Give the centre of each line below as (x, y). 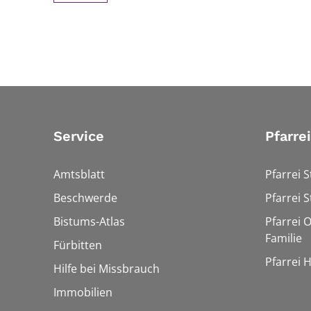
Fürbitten (78, 245)
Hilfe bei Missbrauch (107, 268)
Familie (284, 238)
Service (79, 136)
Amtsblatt (79, 174)
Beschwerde (85, 197)
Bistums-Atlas (89, 221)
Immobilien (83, 292)
